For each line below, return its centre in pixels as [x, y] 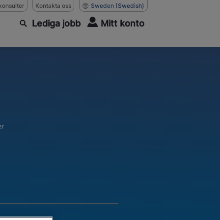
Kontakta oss [53, 5]
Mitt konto [123, 23]
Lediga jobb [56, 23]
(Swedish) [130, 5]
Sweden [102, 5]
